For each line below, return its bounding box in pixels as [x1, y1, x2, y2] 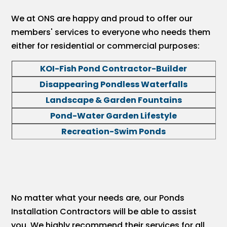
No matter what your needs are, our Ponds [11, 192, 185, 204]
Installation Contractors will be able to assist [11, 205, 197, 217]
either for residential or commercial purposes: [11, 40, 200, 52]
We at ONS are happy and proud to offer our [11, 13, 193, 25]
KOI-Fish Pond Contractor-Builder [40, 63, 187, 75]
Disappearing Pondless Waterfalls [40, 79, 187, 91]
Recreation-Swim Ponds [61, 126, 166, 138]
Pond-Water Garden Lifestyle [50, 110, 177, 122]
